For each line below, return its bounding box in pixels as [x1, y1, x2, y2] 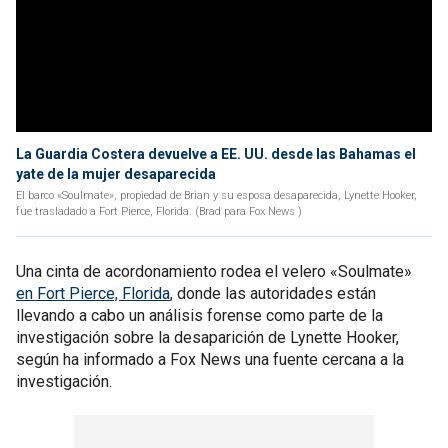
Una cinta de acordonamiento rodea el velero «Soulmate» [16, 262, 412, 281]
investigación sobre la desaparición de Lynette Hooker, [16, 328, 399, 347]
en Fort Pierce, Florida [16, 284, 170, 303]
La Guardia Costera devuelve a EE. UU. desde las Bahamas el [16, 146, 416, 162]
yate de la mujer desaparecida [16, 166, 216, 182]
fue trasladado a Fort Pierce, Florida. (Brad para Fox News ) [16, 205, 302, 218]
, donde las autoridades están [170, 284, 376, 303]
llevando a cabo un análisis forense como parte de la [16, 306, 383, 325]
